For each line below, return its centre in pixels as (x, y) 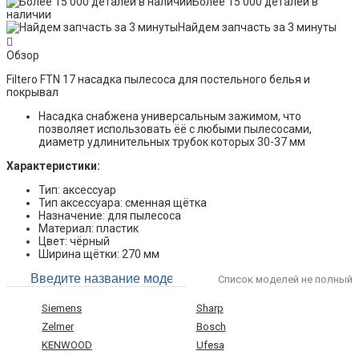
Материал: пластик (89, 229)
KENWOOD (67, 345)
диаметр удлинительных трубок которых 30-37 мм (172, 142)
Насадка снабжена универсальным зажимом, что (170, 117)
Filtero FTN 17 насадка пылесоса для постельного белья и (158, 80)
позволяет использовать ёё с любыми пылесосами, (175, 129)
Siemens (62, 309)
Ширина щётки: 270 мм (99, 254)
